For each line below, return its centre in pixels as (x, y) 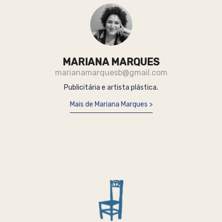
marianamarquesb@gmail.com (111, 72)
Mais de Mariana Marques (109, 104)
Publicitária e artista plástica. (111, 87)
